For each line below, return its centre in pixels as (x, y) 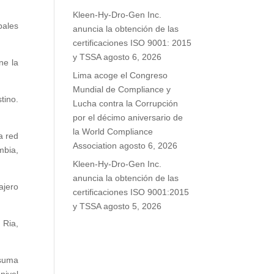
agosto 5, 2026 (133, 206)
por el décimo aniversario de (128, 117)
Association (95, 146)
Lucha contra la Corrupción (126, 103)
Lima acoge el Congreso (120, 75)
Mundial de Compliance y (122, 89)
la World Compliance (113, 131)
